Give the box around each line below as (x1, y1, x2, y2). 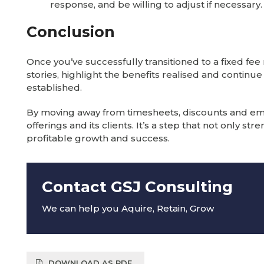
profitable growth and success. (27, 133, 170, 144)
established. (27, 82, 82, 93)
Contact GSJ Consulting (41, 177, 233, 196)
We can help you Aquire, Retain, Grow (41, 202, 214, 214)
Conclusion (27, 23, 119, 41)
